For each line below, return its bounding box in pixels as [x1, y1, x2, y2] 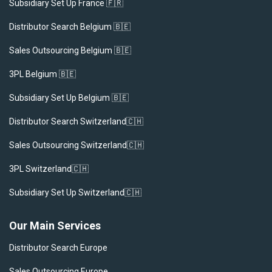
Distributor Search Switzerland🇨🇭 [9, 116, 143, 126]
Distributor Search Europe [9, 242, 107, 253]
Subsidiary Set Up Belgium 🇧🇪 [9, 92, 129, 103]
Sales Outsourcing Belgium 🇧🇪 [9, 45, 131, 55]
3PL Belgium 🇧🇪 [9, 69, 76, 79]
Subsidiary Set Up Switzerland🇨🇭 [9, 187, 141, 197]
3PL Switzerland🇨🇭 [9, 163, 89, 174]
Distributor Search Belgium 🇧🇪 [9, 21, 131, 32]
